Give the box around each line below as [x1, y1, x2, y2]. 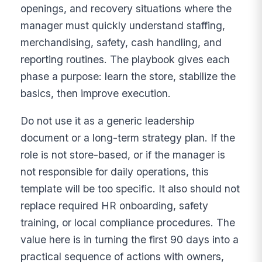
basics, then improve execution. [20, 87, 171, 100]
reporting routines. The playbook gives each [20, 53, 230, 66]
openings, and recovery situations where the [20, 2, 232, 15]
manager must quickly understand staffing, [20, 19, 226, 32]
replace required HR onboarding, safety [20, 199, 209, 212]
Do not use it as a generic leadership [20, 114, 195, 127]
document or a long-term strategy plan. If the [20, 131, 236, 144]
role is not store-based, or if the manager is [20, 148, 226, 161]
